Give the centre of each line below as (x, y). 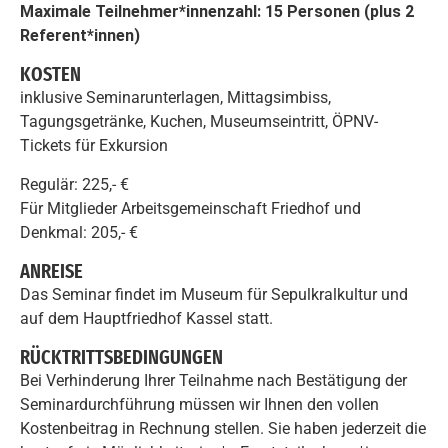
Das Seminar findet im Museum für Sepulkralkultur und (214, 294)
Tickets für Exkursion (94, 146)
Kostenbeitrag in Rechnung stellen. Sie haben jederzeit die (223, 429)
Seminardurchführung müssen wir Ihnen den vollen (199, 405)
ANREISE (51, 270)
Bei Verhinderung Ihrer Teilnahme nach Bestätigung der (213, 381)
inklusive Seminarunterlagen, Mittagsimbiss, (175, 98)
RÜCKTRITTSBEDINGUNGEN (121, 357)
